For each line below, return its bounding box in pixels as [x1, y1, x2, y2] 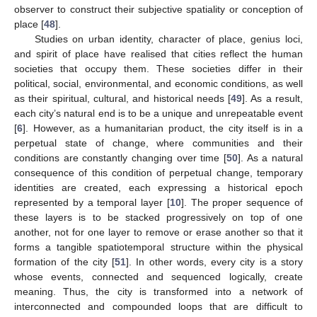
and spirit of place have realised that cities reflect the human [14, 48, 303, 60]
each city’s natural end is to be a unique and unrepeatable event [14, 108, 303, 120]
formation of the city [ [14, 256, 115, 268]
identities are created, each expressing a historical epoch [14, 182, 303, 194]
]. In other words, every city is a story [126, 256, 303, 268]
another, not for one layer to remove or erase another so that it [14, 226, 303, 238]
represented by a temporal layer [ [14, 197, 170, 209]
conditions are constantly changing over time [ [14, 152, 226, 164]
